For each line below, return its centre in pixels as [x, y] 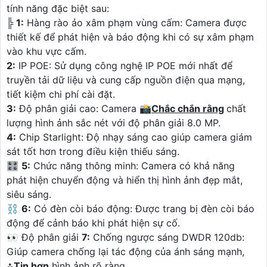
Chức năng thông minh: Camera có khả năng [133, 166]
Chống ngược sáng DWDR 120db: [167, 237]
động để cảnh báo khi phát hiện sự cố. [93, 223]
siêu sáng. [29, 195]
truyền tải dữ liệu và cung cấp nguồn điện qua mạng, [126, 80]
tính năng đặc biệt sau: [58, 9]
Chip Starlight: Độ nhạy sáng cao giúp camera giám [134, 137]
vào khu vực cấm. [46, 52]
